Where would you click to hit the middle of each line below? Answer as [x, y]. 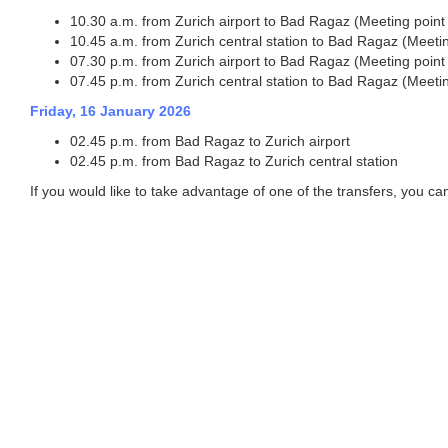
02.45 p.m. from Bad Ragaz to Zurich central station [236, 161]
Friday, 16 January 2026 [110, 111]
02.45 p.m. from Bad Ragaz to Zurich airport [210, 141]
